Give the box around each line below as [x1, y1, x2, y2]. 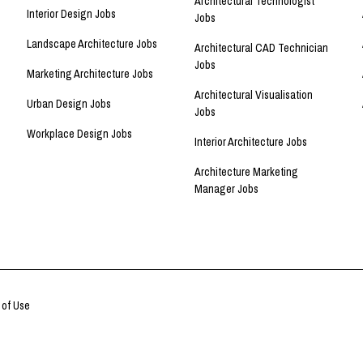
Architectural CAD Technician [194, 41, 328, 56]
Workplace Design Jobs [27, 126, 133, 142]
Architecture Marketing [194, 164, 298, 180]
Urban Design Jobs [27, 96, 112, 112]
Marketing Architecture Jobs [27, 66, 154, 82]
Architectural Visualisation [194, 88, 313, 103]
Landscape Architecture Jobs [27, 36, 158, 52]
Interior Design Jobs [27, 6, 117, 22]
